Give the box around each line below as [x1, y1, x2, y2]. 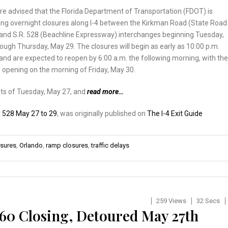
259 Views [156, 196, 186, 205]
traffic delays [91, 141, 129, 149]
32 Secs [196, 196, 220, 205]
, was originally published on [57, 109, 147, 118]
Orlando [19, 141, 43, 149]
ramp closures [46, 141, 88, 149]
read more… [87, 87, 124, 96]
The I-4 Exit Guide [147, 109, 203, 118]
